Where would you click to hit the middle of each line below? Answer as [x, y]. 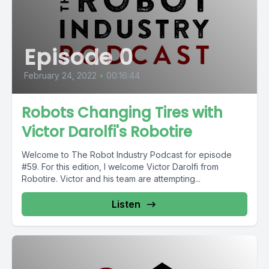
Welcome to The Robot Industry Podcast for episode [127, 155]
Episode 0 [79, 57]
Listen [126, 204]
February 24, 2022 [60, 75]
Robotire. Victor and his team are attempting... [111, 179]
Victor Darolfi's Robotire [107, 132]
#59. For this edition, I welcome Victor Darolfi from [120, 167]
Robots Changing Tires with [122, 113]
